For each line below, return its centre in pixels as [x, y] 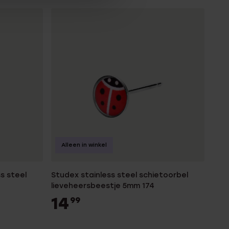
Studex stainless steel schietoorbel [120, 175]
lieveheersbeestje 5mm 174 [103, 186]
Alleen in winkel [84, 145]
